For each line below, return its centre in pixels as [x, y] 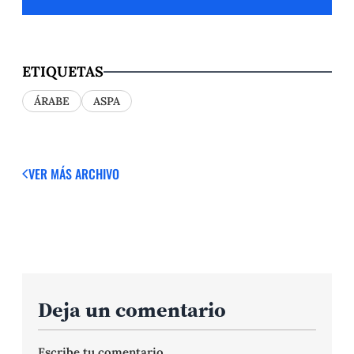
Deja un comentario [132, 310]
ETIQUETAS [63, 72]
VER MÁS [52, 173]
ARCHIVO [97, 173]
